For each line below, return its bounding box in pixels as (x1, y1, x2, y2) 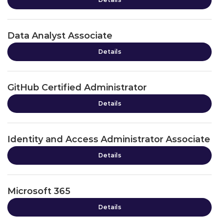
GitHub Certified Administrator (7, 82, 147, 93)
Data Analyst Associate (7, 30, 112, 41)
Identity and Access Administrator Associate (7, 134, 210, 145)
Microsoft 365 (7, 186, 70, 197)
